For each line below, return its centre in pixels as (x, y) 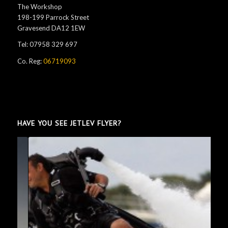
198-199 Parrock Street (53, 18)
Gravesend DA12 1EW (51, 28)
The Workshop (39, 7)
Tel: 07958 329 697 (47, 45)
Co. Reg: (30, 61)
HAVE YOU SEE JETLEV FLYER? (69, 123)
